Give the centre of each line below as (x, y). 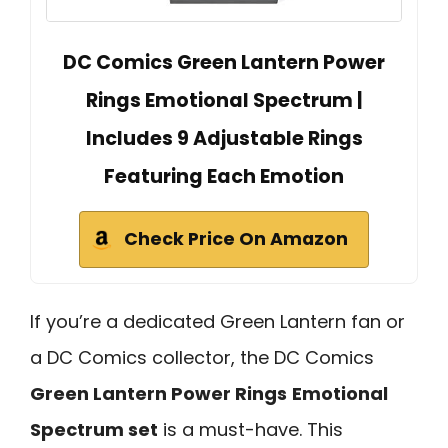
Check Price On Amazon (236, 239)
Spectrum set (94, 430)
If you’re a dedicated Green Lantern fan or (217, 322)
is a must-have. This (250, 430)
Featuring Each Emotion (224, 177)
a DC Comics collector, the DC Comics (202, 358)
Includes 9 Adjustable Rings (224, 139)
